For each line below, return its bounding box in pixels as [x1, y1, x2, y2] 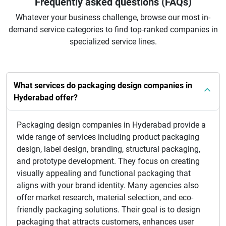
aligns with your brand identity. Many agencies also [17, 180, 199, 190]
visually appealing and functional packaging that [17, 168, 191, 178]
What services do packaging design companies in [14, 80, 192, 90]
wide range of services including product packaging [17, 132, 199, 142]
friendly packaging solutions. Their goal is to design [17, 204, 200, 214]
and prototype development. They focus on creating [17, 156, 200, 166]
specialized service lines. [69, 36, 157, 46]
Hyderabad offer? [14, 92, 78, 102]
